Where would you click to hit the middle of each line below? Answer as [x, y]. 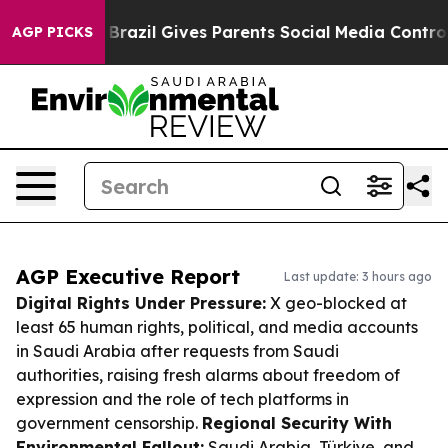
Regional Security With [297, 423]
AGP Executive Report [128, 276]
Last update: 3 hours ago [358, 276]
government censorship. [109, 423]
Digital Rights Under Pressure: [141, 303]
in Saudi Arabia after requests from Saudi [177, 351]
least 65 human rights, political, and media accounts [217, 327]
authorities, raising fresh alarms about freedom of [208, 375]
